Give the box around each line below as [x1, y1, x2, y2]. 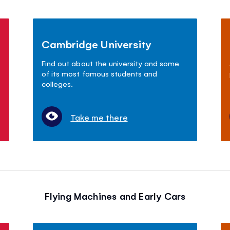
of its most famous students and [42, 68, 157, 79]
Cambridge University [42, 37, 151, 51]
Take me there [70, 111, 128, 123]
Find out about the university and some [42, 58, 179, 68]
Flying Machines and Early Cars [44, 189, 186, 202]
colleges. [42, 79, 73, 89]
